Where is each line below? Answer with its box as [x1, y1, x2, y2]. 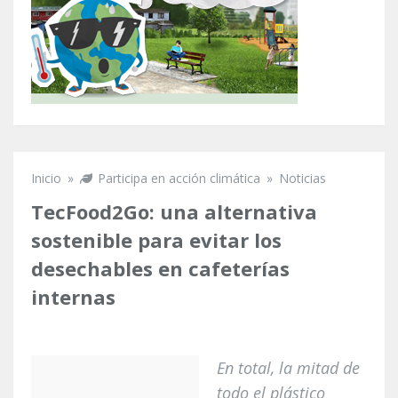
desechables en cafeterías [31, 254, 290, 282]
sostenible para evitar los [31, 226, 282, 253]
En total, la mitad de [217, 356, 360, 378]
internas [31, 283, 115, 310]
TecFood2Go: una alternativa [31, 197, 317, 225]
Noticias [279, 169, 326, 187]
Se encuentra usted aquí [31, 182, 289, 212]
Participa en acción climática [98, 169, 260, 187]
